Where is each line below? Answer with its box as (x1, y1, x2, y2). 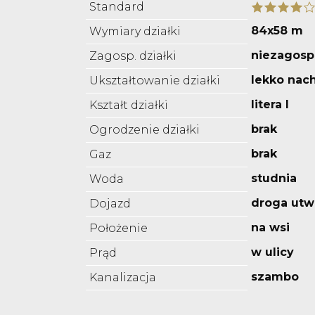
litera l (251, 98, 289, 112)
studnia (251, 172, 297, 186)
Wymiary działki (89, 25, 181, 39)
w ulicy (251, 245, 294, 259)
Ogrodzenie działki (89, 123, 200, 137)
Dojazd (89, 197, 131, 211)
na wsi (251, 221, 290, 235)
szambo (251, 270, 299, 284)
